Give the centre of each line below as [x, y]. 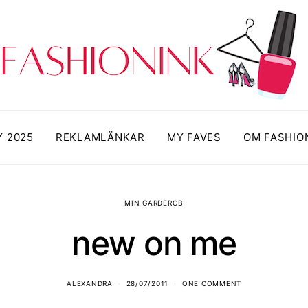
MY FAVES [194, 137]
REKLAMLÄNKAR [100, 137]
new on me [154, 243]
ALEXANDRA [90, 283]
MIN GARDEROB [154, 203]
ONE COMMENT [211, 283]
